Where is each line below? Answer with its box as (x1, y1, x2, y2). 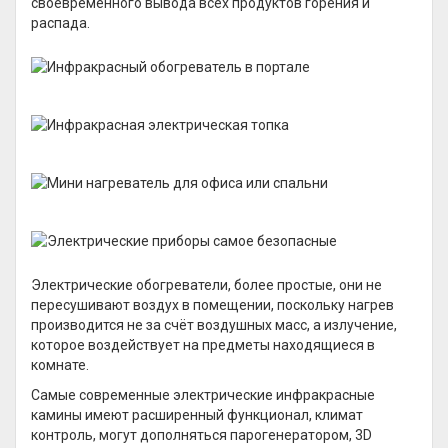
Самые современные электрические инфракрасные (31, 387, 375, 403)
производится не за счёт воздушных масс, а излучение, (31, 317, 397, 333)
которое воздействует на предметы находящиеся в (31, 337, 375, 353)
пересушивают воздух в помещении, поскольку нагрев (31, 297, 394, 313)
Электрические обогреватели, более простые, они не (31, 277, 382, 293)
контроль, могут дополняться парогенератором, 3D (31, 427, 372, 443)
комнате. (31, 357, 89, 373)
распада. (31, 15, 90, 31)
